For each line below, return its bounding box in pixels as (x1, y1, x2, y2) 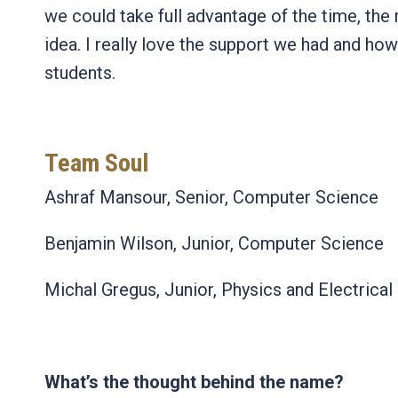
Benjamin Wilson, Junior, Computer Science (44, 233, 388, 255)
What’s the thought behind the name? (44, 371, 344, 394)
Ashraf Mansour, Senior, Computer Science (44, 187, 378, 209)
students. (44, 62, 115, 84)
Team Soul (44, 148, 148, 179)
